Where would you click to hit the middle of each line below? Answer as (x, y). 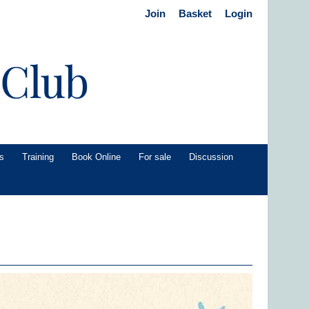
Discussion (211, 157)
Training (38, 157)
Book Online (96, 157)
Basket (195, 13)
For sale (155, 157)
